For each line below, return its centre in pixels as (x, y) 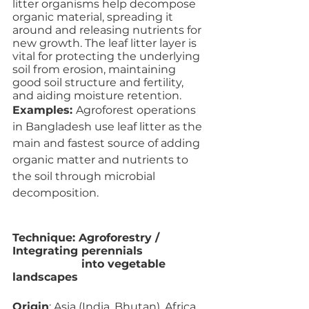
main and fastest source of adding (108, 143)
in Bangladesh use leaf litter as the (109, 127)
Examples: (44, 110)
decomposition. (56, 193)
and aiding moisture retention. (98, 96)
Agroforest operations (137, 110)
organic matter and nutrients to (102, 160)
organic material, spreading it (94, 17)
